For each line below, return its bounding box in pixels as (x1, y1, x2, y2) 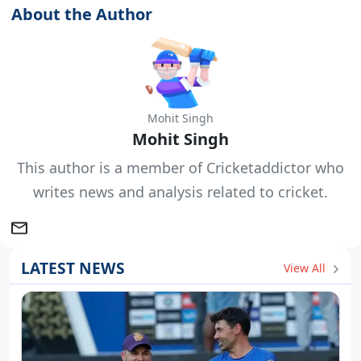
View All (284, 259, 329, 276)
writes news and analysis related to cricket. (33, 182, 328, 202)
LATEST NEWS (21, 257, 125, 280)
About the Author (11, 3, 152, 26)
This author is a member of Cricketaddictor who (17, 158, 344, 178)
